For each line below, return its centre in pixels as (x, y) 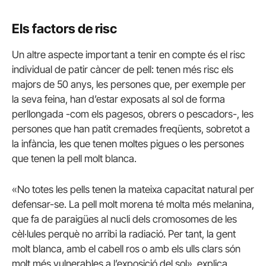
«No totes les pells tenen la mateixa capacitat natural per (133, 189)
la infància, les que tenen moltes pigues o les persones (128, 144)
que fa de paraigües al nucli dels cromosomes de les (124, 219)
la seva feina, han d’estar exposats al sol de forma (118, 99)
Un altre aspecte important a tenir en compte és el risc (129, 55)
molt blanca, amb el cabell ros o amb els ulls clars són (126, 248)
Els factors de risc (64, 28)
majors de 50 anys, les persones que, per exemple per (129, 85)
